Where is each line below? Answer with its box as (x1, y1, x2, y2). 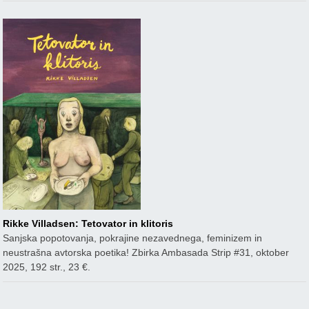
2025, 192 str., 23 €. (3, 261, 91, 272)
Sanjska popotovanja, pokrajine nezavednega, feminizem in (3, 232, 263, 243)
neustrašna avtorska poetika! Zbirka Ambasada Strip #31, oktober (3, 247, 290, 258)
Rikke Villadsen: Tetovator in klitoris (3, 218, 174, 229)
